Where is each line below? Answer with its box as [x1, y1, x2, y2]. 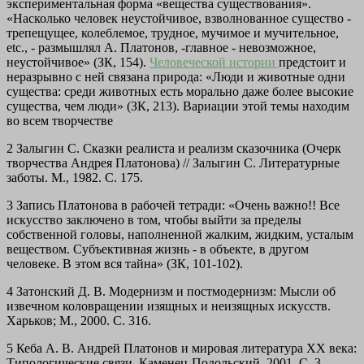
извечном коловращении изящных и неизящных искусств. [6, 299, 331, 314]
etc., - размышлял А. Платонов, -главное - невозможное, [6, 41, 316, 55]
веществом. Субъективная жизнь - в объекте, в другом [6, 242, 309, 257]
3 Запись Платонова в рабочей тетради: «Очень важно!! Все [6, 198, 340, 213]
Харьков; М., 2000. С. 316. [6, 314, 151, 328]
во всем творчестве [6, 114, 113, 128]
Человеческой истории [149, 55, 279, 70]
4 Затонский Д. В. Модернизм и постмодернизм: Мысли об [6, 284, 336, 299]
